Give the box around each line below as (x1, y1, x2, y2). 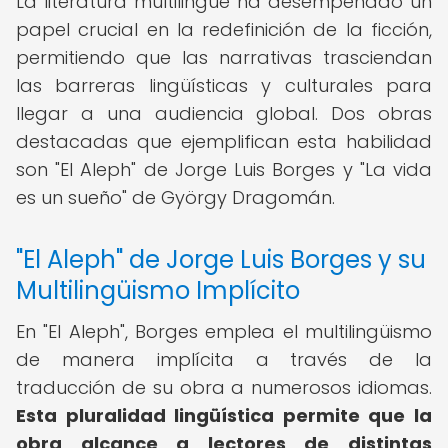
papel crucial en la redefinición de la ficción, (16, 17, 432, 42)
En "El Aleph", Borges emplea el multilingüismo (16, 319, 432, 344)
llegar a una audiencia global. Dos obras (16, 101, 432, 126)
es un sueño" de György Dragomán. (16, 185, 335, 210)
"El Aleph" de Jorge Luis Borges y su (16, 243, 426, 276)
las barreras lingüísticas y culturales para (16, 73, 432, 98)
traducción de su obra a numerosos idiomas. (16, 375, 432, 400)
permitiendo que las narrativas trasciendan (16, 45, 432, 70)
